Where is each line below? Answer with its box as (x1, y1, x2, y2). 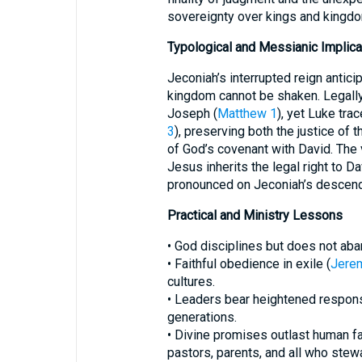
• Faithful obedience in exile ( (166, 256, 330, 271)
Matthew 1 (217, 106, 277, 121)
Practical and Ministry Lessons (166, 208, 343, 223)
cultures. (166, 274, 215, 289)
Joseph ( (166, 106, 217, 121)
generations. (166, 309, 237, 325)
